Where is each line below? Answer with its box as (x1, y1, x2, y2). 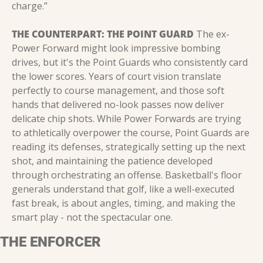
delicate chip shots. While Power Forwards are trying (12, 112, 241, 125)
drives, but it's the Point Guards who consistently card (12, 55, 248, 69)
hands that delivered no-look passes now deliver (12, 97, 224, 111)
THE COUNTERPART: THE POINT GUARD (12, 27, 194, 41)
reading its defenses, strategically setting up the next (12, 140, 245, 153)
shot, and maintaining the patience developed (12, 154, 213, 167)
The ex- (194, 27, 230, 41)
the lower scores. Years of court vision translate (12, 69, 221, 83)
